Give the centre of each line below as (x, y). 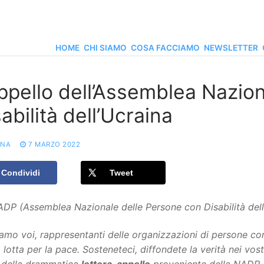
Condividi (21, 173)
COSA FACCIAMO (165, 48)
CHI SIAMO (105, 48)
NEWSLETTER (231, 48)
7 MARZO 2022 (54, 145)
